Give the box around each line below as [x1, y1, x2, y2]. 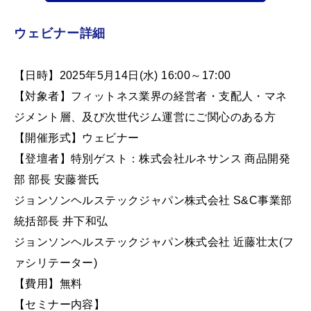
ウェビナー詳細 [14, 26, 106, 41]
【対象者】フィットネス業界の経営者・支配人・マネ [14, 90, 287, 103]
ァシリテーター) [14, 257, 98, 269]
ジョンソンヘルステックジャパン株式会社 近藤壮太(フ [14, 236, 294, 249]
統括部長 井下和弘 [14, 215, 108, 228]
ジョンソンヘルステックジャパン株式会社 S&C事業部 [14, 194, 292, 207]
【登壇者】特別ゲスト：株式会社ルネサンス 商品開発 [14, 153, 290, 165]
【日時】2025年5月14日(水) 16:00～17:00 [14, 69, 231, 82]
